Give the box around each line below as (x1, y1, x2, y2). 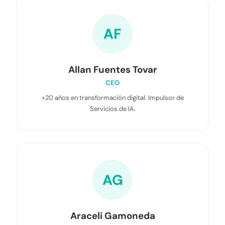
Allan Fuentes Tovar (68, 63, 157, 76)
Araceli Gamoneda (70, 209, 155, 222)
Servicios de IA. (89, 104, 136, 113)
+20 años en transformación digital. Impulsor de (41, 93, 184, 102)
